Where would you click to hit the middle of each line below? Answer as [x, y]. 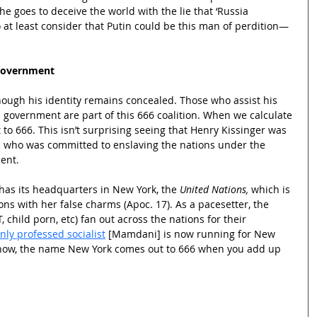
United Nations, [214, 189]
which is [271, 189]
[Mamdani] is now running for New [192, 234]
